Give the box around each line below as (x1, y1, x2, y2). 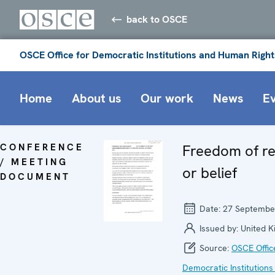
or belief (182, 163, 237, 182)
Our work (141, 90, 193, 106)
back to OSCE (126, 12, 188, 26)
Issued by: (197, 222, 241, 234)
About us (72, 90, 121, 106)
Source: (197, 242, 231, 254)
